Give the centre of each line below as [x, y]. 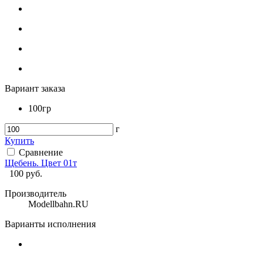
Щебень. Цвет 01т [41, 163]
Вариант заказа [35, 88]
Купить [19, 140]
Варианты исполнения [50, 224]
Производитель [36, 193]
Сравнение [41, 152]
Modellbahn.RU [58, 204]
